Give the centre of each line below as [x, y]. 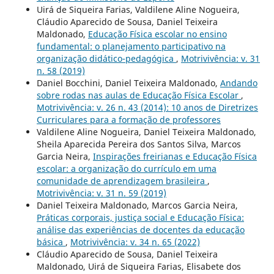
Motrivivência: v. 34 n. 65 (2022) [135, 242]
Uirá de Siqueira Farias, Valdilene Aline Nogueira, [138, 9]
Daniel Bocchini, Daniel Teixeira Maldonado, [128, 83]
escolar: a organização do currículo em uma [126, 168]
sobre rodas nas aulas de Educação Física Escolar [139, 95]
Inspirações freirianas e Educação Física [175, 156]
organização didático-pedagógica [106, 58]
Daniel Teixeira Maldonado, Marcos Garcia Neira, [137, 205]
